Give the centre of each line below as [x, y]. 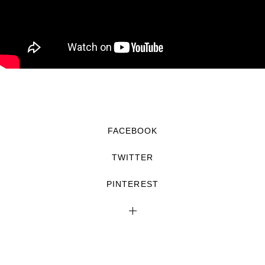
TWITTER [132, 157]
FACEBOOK [132, 130]
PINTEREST [132, 184]
